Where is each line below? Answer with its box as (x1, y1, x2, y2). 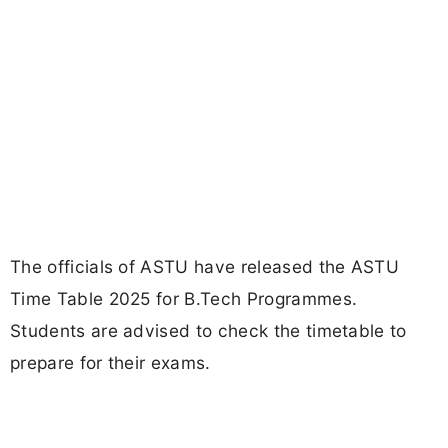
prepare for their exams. (10, 352, 211, 374)
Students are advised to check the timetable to (10, 320, 407, 342)
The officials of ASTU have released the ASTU (10, 256, 400, 278)
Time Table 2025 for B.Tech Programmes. (10, 288, 358, 310)
